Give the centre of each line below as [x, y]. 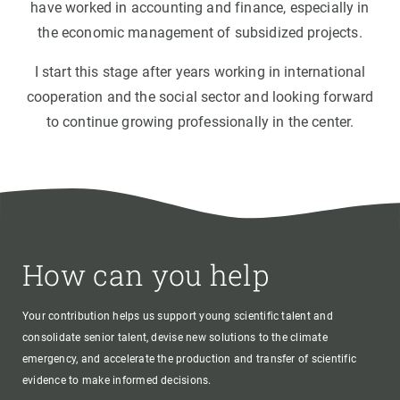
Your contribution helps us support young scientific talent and [178, 317]
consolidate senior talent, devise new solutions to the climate [175, 338]
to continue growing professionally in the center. [200, 122]
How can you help [146, 275]
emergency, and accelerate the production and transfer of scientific [190, 359]
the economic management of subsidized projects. [200, 33]
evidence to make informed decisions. [117, 381]
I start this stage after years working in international [200, 72]
